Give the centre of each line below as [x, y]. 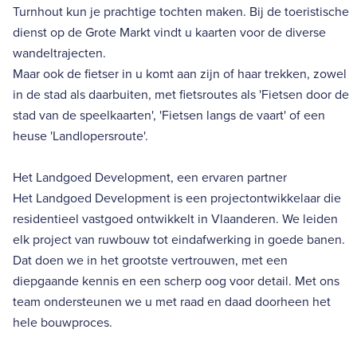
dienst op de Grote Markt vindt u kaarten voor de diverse [169, 32]
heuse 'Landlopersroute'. [80, 136]
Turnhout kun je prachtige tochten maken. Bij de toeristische [181, 12]
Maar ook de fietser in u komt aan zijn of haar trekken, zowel [180, 74]
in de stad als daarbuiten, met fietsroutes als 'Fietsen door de [181, 94]
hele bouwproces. [63, 322]
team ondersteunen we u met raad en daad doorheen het [172, 302]
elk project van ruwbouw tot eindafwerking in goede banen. [179, 239]
